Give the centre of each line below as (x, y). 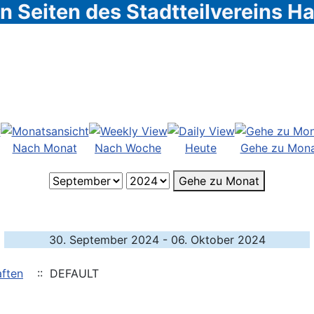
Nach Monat (45, 148)
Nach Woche (128, 148)
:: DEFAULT (64, 273)
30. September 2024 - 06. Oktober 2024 (157, 240)
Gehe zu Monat (219, 181)
